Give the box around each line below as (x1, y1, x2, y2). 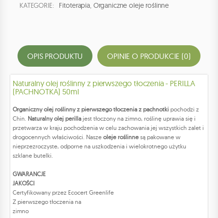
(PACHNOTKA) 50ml (13, 87, 79, 97)
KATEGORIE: (19, 1, 54, 10)
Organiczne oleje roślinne (93, 1, 169, 10)
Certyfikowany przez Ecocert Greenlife (13, 189, 114, 197)
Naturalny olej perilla (28, 115, 81, 123)
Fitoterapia (59, 1, 90, 10)
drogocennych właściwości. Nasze (13, 133, 102, 141)
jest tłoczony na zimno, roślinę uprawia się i (81, 115, 196, 123)
